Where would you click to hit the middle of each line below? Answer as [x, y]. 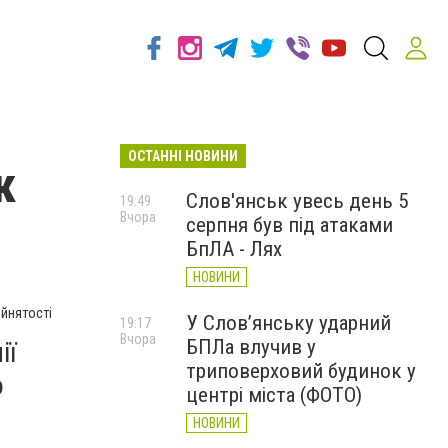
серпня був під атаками [289, 225]
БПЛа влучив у [251, 347]
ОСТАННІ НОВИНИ [183, 156]
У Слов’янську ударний [288, 323]
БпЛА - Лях [234, 249]
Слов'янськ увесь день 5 [297, 201]
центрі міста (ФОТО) [274, 395]
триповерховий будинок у [301, 371]
